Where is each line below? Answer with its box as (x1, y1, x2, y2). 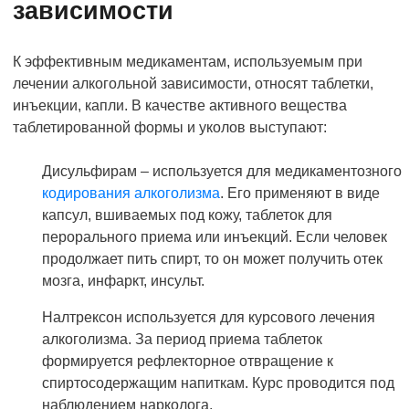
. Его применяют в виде (220, 184, 380, 201)
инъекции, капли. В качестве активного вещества (13, 97, 347, 113)
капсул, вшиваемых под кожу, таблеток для (42, 206, 332, 223)
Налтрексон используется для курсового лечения (42, 309, 375, 325)
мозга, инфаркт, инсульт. (42, 272, 204, 288)
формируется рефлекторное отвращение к (42, 352, 333, 369)
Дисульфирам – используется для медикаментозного (42, 163, 402, 179)
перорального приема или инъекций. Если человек (42, 228, 387, 245)
